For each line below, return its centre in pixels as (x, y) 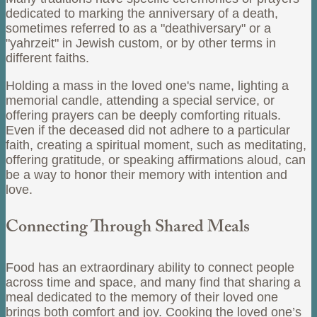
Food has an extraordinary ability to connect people (150, 267)
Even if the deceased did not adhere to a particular (148, 130)
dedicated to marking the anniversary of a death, (142, 13)
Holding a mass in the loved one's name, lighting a (147, 85)
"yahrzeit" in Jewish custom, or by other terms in (141, 43)
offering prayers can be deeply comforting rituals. (143, 115)
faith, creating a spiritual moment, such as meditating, (156, 145)
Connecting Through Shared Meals (128, 229)
